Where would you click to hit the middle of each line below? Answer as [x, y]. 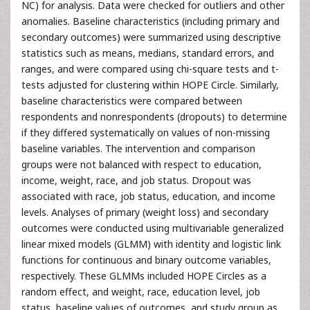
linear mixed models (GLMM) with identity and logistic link [151, 244]
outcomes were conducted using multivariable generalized [153, 228]
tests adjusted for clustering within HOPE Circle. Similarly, [150, 84]
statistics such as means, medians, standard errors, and [148, 53]
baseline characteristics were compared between [132, 100]
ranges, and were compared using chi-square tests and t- [150, 69]
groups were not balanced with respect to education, [142, 164]
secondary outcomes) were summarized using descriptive [151, 37]
